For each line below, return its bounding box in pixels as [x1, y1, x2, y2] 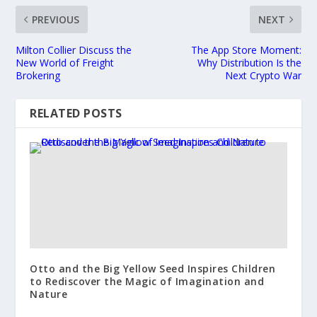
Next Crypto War [224, 68, 301, 82]
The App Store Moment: [190, 42, 301, 57]
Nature [30, 287, 68, 301]
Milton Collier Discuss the [16, 42, 132, 57]
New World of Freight [16, 55, 115, 69]
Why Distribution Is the [197, 55, 301, 69]
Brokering [16, 68, 61, 82]
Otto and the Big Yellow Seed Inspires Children [30, 261, 276, 275]
